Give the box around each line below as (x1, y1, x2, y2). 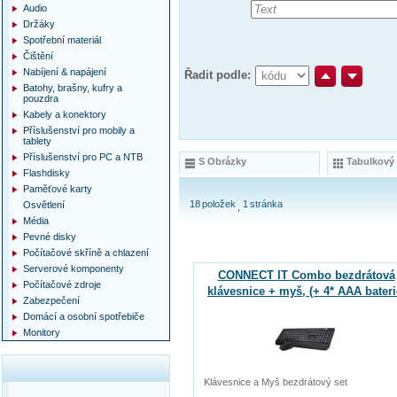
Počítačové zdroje (23, 279, 101, 290)
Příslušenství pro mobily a (23, 125, 135, 136)
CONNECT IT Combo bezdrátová (217, 269, 395, 282)
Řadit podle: (184, 68, 251, 82)
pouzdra (23, 93, 58, 104)
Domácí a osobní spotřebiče (23, 311, 144, 322)
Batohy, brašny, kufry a (23, 82, 122, 93)
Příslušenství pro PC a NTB (23, 152, 143, 162)
